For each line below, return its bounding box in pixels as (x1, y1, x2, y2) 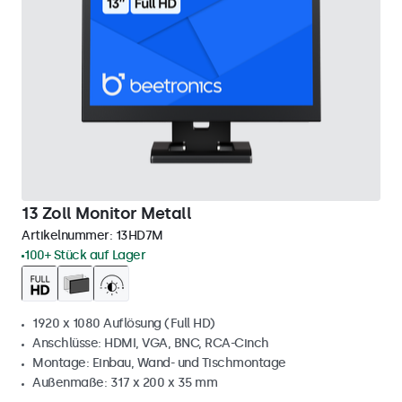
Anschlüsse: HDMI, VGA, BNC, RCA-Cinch (32, 336, 269, 351)
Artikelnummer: (22, 228, 116, 243)
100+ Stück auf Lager (24, 248, 145, 263)
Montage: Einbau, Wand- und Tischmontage (32, 355, 286, 371)
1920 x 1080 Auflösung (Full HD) (32, 316, 215, 331)
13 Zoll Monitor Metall (22, 204, 191, 223)
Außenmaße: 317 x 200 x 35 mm (32, 375, 217, 390)
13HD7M (115, 228, 163, 243)
